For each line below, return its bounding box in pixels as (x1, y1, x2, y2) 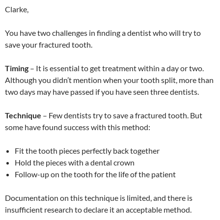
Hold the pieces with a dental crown (15, 158, 135, 167)
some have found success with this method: (5, 122, 150, 132)
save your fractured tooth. (5, 40, 92, 49)
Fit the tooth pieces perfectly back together (15, 146, 160, 155)
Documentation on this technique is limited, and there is (5, 193, 192, 202)
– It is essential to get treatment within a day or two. (28, 63, 204, 73)
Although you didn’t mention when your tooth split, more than (5, 75, 214, 84)
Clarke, (5, 4, 28, 14)
